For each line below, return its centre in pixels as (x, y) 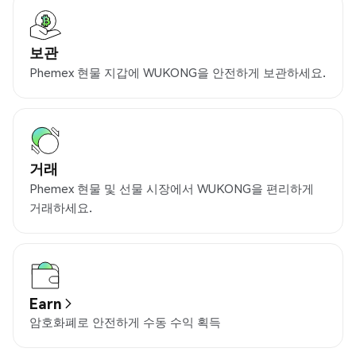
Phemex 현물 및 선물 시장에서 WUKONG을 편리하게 (172, 189)
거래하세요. (61, 208)
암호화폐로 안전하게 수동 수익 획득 (125, 322)
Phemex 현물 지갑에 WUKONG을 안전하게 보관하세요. (178, 73)
